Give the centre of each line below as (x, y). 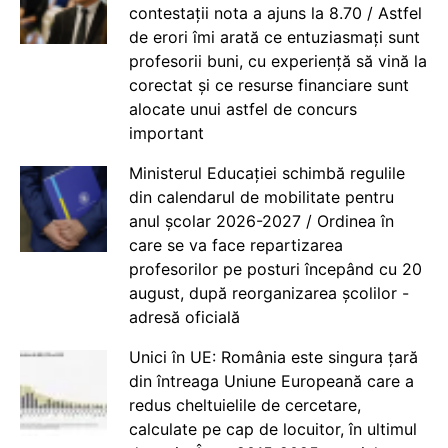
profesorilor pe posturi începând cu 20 (275, 268)
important (166, 132)
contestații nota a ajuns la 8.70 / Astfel (275, 12)
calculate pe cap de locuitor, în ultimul (272, 428)
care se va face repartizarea (235, 244)
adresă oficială (184, 316)
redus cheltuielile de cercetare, (244, 404)
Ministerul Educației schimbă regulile (266, 172)
